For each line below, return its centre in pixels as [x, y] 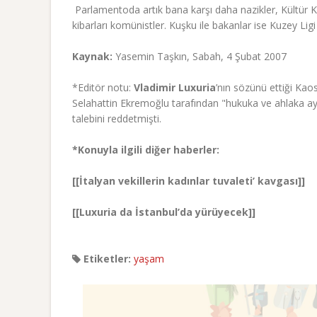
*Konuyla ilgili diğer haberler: [146, 149]
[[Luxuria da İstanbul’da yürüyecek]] [164, 212]
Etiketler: [106, 258]
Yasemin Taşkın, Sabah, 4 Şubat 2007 [200, 56]
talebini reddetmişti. [117, 118]
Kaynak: [92, 56]
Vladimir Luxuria [175, 87]
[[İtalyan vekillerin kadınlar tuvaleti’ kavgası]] [189, 180]
